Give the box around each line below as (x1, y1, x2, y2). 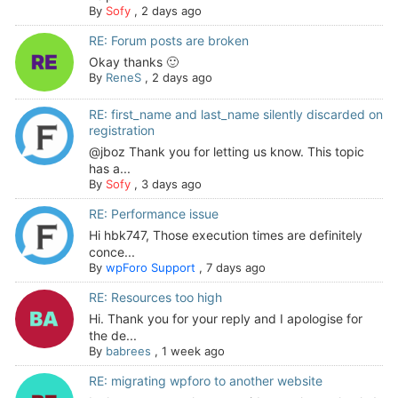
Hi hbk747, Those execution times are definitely (88, 227, 362, 243)
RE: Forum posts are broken (88, 33, 249, 49)
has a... (88, 160, 131, 176)
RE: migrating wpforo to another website (88, 372, 322, 388)
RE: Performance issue (88, 205, 219, 221)
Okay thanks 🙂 (88, 54, 179, 70)
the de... (88, 327, 137, 343)
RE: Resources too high (88, 289, 222, 305)
